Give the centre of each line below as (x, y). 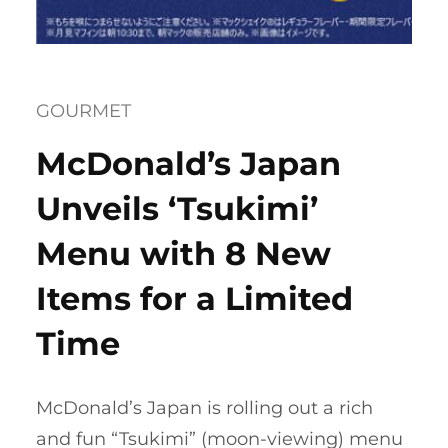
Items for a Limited (194, 298)
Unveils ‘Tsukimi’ (177, 208)
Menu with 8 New (183, 253)
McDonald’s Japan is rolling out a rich (204, 407)
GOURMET (83, 111)
